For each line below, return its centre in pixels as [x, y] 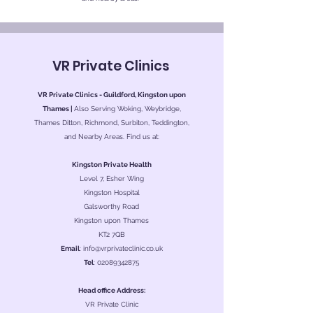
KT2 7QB [111, 234]
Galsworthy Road [111, 206]
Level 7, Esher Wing [111, 179]
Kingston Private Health [111, 165]
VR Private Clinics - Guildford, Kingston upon [111, 95]
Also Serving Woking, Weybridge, [127, 109]
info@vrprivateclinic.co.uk [123, 248]
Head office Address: [111, 290]
